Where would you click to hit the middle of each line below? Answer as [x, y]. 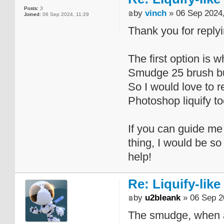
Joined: [32, 14]
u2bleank [163, 198]
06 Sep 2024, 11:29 [65, 14]
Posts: [31, 8]
